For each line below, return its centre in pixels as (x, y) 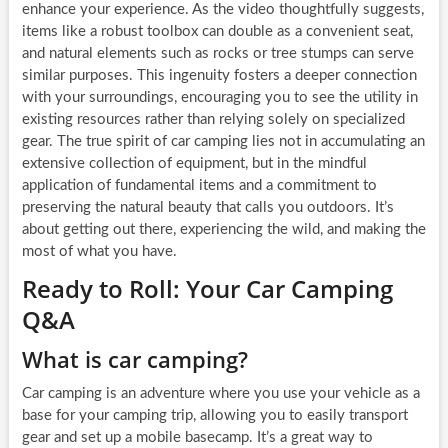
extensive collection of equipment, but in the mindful (194, 164)
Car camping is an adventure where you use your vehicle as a (220, 394)
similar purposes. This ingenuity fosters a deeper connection (219, 76)
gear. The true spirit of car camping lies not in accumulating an (223, 142)
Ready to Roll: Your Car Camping (207, 289)
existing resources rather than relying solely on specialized (213, 120)
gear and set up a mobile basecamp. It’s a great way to (197, 438)
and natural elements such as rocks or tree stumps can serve (217, 54)
